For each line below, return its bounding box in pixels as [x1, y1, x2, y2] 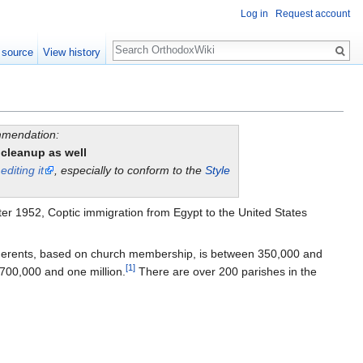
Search [112, 32, 166, 51]
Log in [241, 8, 268, 20]
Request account [275, 8, 350, 20]
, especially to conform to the [53, 164, 205, 177]
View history [43, 46, 101, 58]
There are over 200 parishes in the [135, 265, 317, 279]
